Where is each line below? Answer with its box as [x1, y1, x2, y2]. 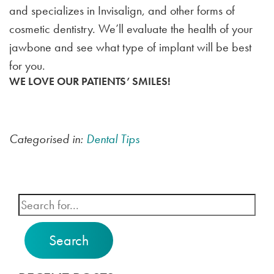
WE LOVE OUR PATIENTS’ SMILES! [9, 74, 171, 89]
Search [49, 231, 89, 250]
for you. [9, 57, 45, 74]
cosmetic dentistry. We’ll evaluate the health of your [9, 21, 253, 37]
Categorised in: [9, 131, 86, 147]
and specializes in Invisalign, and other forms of [9, 2, 235, 19]
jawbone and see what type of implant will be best [9, 39, 251, 56]
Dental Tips [86, 131, 139, 147]
